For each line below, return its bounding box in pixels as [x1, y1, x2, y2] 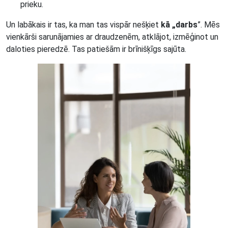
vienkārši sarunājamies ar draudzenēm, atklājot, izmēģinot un [6, 32, 218, 42]
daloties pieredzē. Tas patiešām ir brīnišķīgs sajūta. [6, 44, 186, 54]
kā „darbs [161, 19, 197, 30]
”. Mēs [197, 19, 220, 30]
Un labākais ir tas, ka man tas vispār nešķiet [6, 19, 161, 30]
